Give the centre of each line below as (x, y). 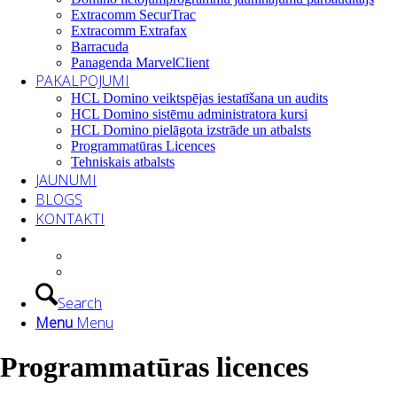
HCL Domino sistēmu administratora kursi (189, 114)
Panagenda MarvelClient (140, 62)
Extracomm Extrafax (129, 31)
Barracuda (100, 47)
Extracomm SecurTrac (133, 15)
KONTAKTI (70, 219)
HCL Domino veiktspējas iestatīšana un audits (199, 98)
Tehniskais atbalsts (123, 162)
